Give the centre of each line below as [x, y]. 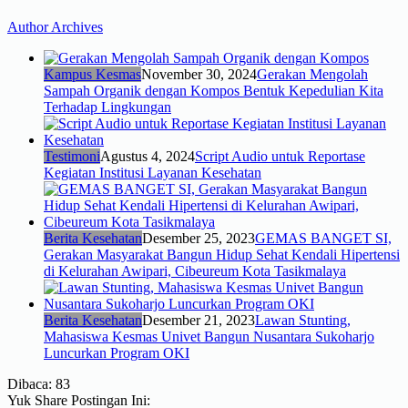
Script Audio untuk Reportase [280, 156]
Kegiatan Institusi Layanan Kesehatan [153, 172]
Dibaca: [30, 383]
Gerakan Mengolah [312, 74]
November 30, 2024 [199, 74]
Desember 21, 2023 [199, 320]
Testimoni [72, 156]
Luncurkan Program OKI [117, 352]
